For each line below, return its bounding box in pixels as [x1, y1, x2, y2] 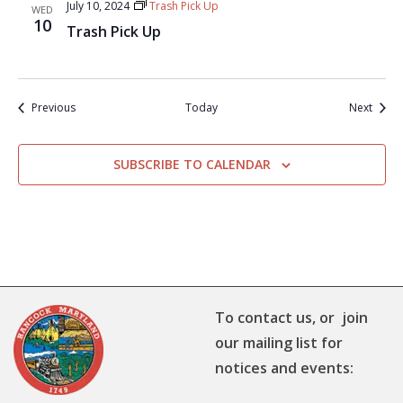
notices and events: [215, 358, 354, 378]
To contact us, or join [215, 308, 368, 327]
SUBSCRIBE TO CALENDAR [112, 156, 271, 173]
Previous [31, 100, 76, 115]
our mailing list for [215, 333, 343, 353]
